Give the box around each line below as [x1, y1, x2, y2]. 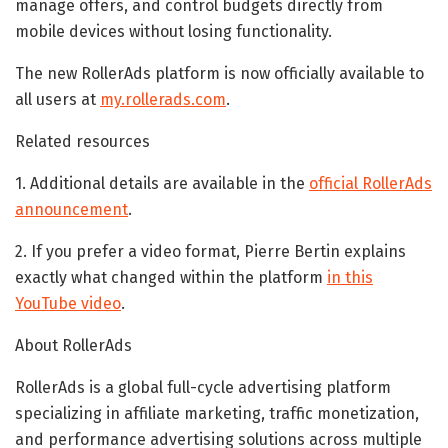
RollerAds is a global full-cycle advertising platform [15, 377, 391, 397]
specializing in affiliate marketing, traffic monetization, [15, 403, 419, 423]
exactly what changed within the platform [15, 267, 327, 287]
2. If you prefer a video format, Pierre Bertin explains [15, 241, 406, 261]
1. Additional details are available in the [15, 173, 309, 193]
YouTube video [15, 293, 121, 313]
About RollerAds [15, 335, 132, 355]
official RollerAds [309, 173, 432, 193]
